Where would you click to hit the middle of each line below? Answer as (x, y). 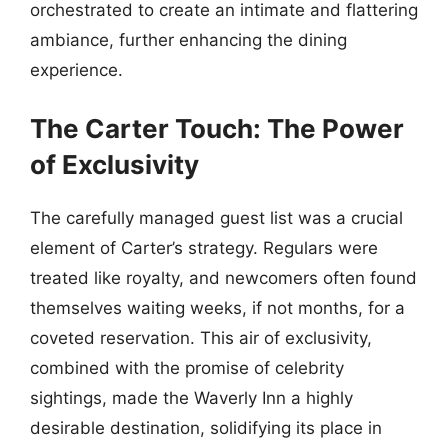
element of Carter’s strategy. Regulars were (204, 247)
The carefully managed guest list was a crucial (216, 217)
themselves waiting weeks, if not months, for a (217, 307)
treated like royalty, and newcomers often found (223, 277)
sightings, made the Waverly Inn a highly (191, 397)
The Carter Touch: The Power (217, 128)
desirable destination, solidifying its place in (206, 427)
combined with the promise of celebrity (187, 367)
